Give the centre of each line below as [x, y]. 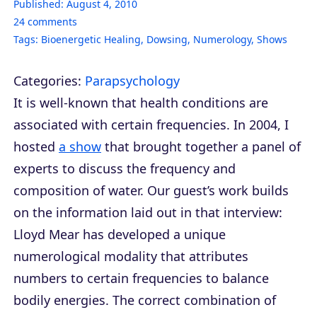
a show [80, 146]
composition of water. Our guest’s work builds [151, 190]
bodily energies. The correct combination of [145, 300]
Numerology [222, 39]
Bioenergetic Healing [91, 39]
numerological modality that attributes [131, 256]
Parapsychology [132, 80]
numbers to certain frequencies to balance [141, 278]
